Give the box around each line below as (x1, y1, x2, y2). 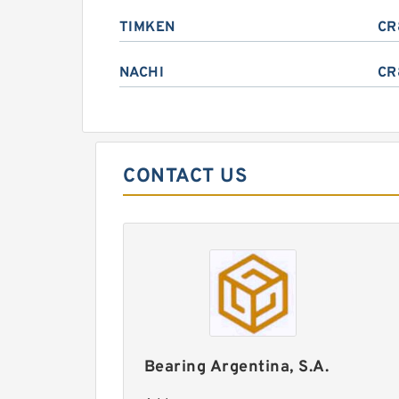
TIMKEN (118, 19, 175, 37)
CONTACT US (123, 165, 248, 189)
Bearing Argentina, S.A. (143, 357, 330, 378)
